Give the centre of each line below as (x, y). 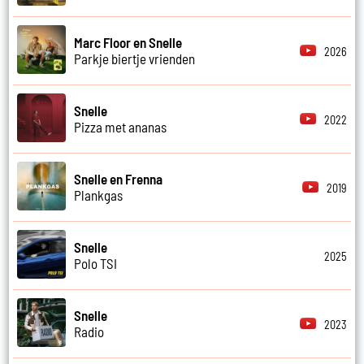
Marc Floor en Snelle (128, 43)
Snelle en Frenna (119, 179)
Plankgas (99, 195)
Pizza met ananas (121, 127)
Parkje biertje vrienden (135, 59)
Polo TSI (96, 264)
